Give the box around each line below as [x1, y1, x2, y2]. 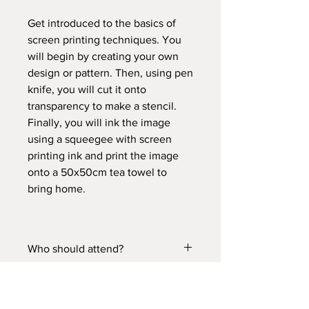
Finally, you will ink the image [28, 117, 170, 128]
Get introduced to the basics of [28, 17, 176, 29]
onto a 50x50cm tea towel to [28, 166, 167, 178]
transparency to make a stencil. [28, 100, 177, 112]
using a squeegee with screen [28, 133, 172, 145]
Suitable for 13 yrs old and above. [28, 269, 169, 280]
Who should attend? [28, 243, 123, 255]
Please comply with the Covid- [28, 281, 174, 292]
